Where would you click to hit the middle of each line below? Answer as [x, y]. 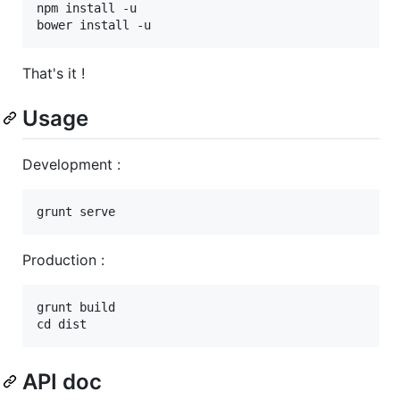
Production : [63, 259]
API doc [62, 381]
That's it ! [54, 73]
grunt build [76, 307]
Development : [71, 164]
